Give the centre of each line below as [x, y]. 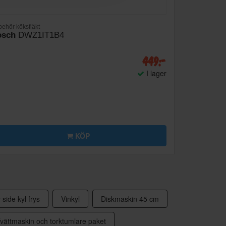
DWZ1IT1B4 [40, 35]
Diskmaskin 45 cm [130, 199]
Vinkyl [70, 199]
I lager [155, 73]
